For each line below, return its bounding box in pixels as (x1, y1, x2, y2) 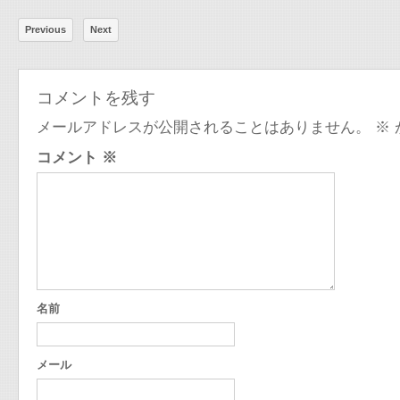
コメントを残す (37, 86, 155, 108)
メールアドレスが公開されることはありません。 (37, 119, 371, 136)
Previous (25, 24, 66, 35)
